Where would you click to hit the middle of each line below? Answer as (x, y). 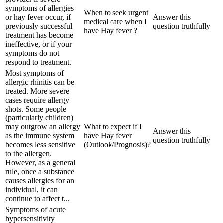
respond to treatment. (38, 62)
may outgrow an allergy (43, 126)
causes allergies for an (40, 180)
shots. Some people (36, 109)
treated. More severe (37, 91)
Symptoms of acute (36, 209)
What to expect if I (113, 126)
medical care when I (115, 21)
